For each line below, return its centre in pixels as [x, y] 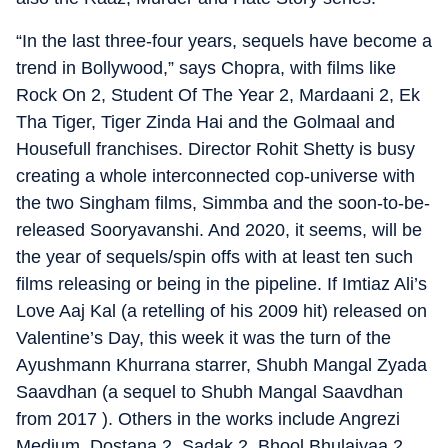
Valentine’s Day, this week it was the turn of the [203, 337]
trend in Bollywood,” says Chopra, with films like [206, 67]
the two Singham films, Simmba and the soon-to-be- [223, 202]
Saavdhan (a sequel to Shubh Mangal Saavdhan [209, 391]
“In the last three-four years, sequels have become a [224, 40]
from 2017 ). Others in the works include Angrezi [208, 418]
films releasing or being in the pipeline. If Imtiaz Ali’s [221, 283]
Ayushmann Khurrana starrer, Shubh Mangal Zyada [221, 364]
